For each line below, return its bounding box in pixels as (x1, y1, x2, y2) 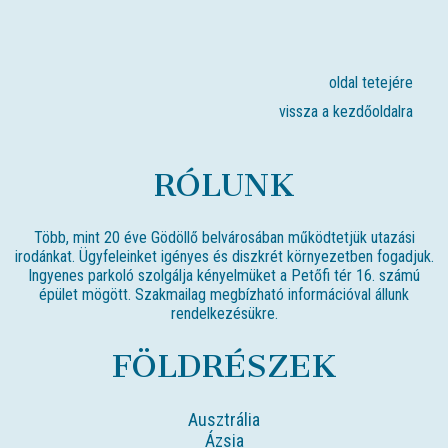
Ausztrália (188, 408, 260, 430)
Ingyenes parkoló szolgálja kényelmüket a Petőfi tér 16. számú (28, 265, 420, 285)
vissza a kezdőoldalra (279, 101, 413, 121)
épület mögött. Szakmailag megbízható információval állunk (39, 284, 409, 304)
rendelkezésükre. (170, 303, 278, 323)
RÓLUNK (153, 165, 295, 204)
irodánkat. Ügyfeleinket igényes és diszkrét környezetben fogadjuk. (14, 246, 434, 266)
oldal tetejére (329, 72, 413, 92)
